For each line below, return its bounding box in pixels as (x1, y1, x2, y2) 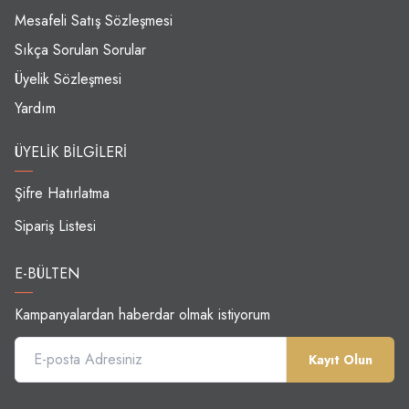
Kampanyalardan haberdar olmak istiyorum (15, 303, 270, 325)
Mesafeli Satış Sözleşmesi (15, 9, 173, 31)
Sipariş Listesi (15, 215, 96, 236)
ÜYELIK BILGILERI (15, 141, 127, 163)
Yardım (15, 97, 56, 119)
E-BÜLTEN (15, 262, 79, 284)
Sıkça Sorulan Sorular (15, 38, 146, 60)
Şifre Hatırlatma (15, 182, 110, 204)
